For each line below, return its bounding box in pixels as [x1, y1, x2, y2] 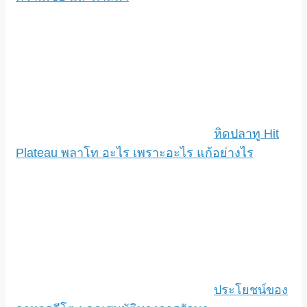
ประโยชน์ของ [214, 282, 288, 297]
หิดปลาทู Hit [214, 126, 279, 140]
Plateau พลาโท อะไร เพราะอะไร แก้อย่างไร [16, 145, 254, 160]
